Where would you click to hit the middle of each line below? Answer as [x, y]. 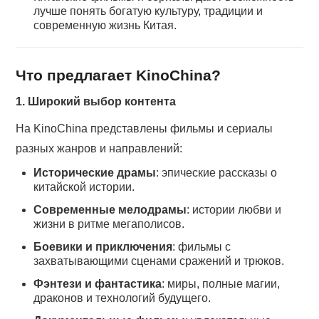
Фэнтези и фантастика [98, 283]
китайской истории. [84, 187]
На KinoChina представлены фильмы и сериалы [145, 128]
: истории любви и [234, 209]
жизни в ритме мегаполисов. [109, 224]
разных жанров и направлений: [99, 148]
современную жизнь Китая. [105, 26]
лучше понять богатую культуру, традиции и [148, 11]
